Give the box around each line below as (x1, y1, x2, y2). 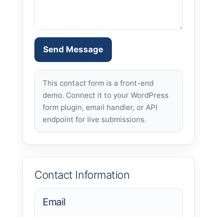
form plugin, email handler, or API (43, 103, 157, 112)
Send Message (43, 45, 103, 55)
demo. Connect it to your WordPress (43, 91, 169, 100)
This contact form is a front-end (43, 78, 154, 88)
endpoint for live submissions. (43, 115, 146, 124)
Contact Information (34, 168, 130, 182)
